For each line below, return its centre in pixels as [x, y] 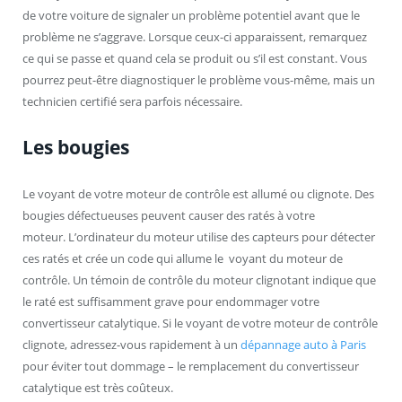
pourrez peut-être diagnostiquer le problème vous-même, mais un [199, 80]
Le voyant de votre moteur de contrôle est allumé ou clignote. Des [198, 194]
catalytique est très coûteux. [98, 388]
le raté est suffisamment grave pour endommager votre [171, 302]
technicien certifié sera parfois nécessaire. [132, 102]
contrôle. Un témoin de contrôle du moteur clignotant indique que [199, 280]
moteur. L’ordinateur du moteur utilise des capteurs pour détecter [199, 237]
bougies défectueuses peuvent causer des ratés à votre [169, 216]
